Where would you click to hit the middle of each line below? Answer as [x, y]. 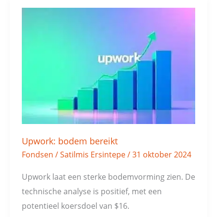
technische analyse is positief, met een [92, 191]
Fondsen [37, 154]
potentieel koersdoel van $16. [75, 205]
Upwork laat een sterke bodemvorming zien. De [108, 176]
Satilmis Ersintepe [93, 154]
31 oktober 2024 [162, 154]
